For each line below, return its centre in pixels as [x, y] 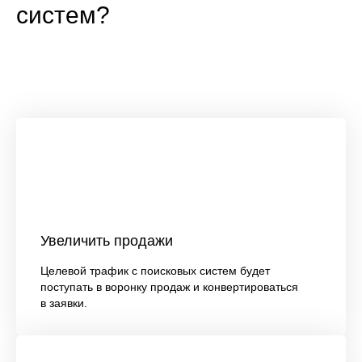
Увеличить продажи [107, 241]
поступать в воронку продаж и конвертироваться [169, 287]
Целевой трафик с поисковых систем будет [155, 271]
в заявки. [64, 303]
